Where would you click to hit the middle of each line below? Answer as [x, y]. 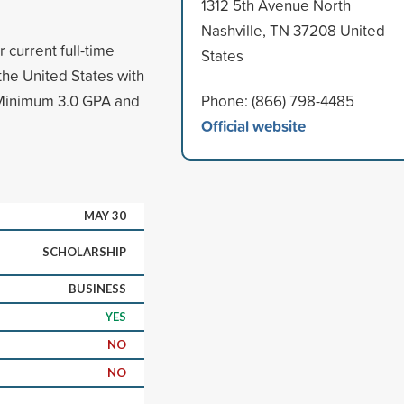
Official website [253, 125]
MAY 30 [105, 215]
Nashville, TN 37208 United [293, 30]
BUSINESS [97, 288]
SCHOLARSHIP [84, 251]
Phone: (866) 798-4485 [277, 100]
